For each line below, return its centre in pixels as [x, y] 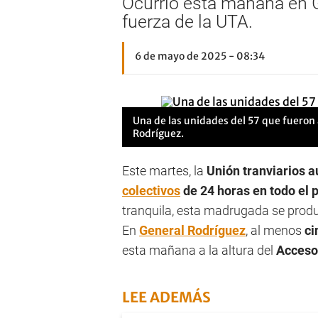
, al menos [274, 230]
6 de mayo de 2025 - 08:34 [200, 56]
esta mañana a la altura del [198, 250]
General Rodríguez [192, 230]
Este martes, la [164, 171]
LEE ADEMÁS [166, 297]
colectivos [151, 191]
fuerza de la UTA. [187, 22]
